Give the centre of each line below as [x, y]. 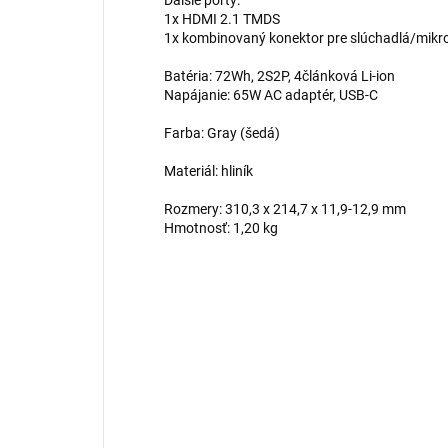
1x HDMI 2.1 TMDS [222, 19]
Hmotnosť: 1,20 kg [221, 228]
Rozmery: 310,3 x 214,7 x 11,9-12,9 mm [285, 209]
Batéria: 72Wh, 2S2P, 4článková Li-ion [279, 76]
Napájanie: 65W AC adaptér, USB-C [271, 95]
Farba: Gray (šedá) [222, 133]
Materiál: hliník [208, 171]
